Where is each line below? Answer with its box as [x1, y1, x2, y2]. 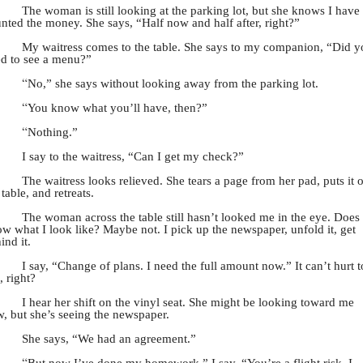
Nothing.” [28, 125, 78, 139]
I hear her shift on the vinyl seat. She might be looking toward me [22, 295, 354, 310]
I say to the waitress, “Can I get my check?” [22, 149, 244, 164]
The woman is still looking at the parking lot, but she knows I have [22, 3, 360, 18]
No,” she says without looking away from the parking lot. [28, 76, 318, 91]
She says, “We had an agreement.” [22, 331, 196, 346]
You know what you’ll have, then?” [28, 100, 207, 115]
